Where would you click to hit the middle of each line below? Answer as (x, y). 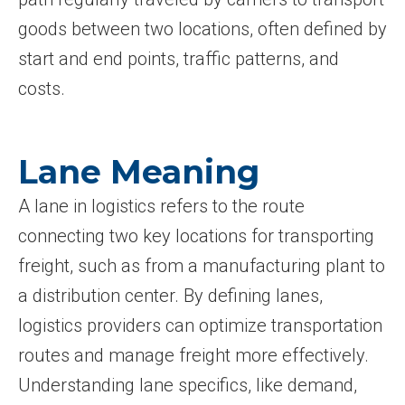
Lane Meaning (139, 172)
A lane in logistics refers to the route (161, 206)
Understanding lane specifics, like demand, (188, 385)
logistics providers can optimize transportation (200, 325)
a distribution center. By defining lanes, (170, 296)
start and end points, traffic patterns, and (179, 59)
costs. (42, 89)
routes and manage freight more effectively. (193, 355)
